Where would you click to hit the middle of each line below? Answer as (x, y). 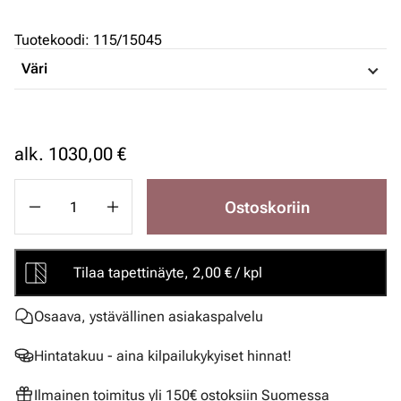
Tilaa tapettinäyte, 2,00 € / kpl (168, 273)
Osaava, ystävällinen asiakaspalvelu (149, 316)
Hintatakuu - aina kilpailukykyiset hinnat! (163, 355)
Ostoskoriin (267, 207)
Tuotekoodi (50, 40)
